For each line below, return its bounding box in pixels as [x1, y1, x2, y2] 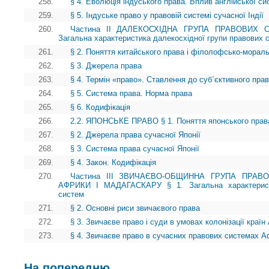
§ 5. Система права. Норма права [70, 89, 192, 98]
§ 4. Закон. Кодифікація [70, 158, 156, 168]
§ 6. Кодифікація [70, 103, 130, 112]
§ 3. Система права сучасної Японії [70, 144, 199, 154]
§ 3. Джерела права [70, 61, 142, 71]
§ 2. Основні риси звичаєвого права [70, 204, 200, 213]
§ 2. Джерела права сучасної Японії [70, 130, 201, 140]
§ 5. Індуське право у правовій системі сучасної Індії [70, 11, 264, 20]
